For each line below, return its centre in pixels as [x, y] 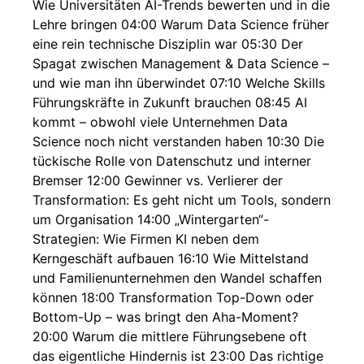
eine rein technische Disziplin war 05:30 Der [168, 44]
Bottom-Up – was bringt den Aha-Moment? [165, 317]
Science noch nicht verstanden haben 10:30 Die [178, 141]
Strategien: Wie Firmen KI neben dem [146, 239]
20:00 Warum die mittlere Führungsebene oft [170, 336]
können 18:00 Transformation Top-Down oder [173, 297]
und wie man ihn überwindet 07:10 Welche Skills [179, 83]
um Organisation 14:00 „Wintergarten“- [151, 219]
